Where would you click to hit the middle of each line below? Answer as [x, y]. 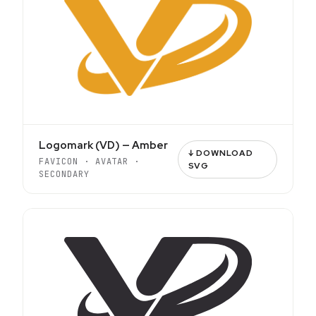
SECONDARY [64, 174]
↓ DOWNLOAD [221, 153]
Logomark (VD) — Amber [103, 145]
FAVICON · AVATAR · [90, 162]
